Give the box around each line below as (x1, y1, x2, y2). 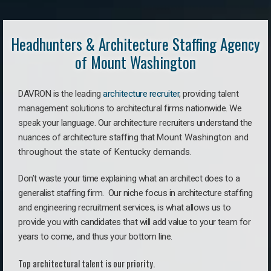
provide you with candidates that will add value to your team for (18, 217, 250, 227)
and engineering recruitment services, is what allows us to (18, 202, 230, 213)
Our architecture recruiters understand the (97, 117, 252, 128)
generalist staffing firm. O (18, 188, 114, 198)
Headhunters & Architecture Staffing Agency (11, 33, 260, 55)
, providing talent (179, 88, 238, 99)
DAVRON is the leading (18, 88, 103, 99)
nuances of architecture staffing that (18, 132, 157, 143)
